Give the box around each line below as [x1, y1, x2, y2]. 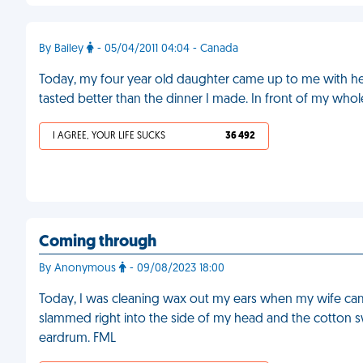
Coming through [39, 234, 156, 250]
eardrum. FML [39, 332, 116, 345]
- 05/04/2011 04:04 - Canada [94, 43, 238, 55]
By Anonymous [39, 263, 119, 275]
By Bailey [39, 43, 87, 55]
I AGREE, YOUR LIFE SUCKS [53, 131, 165, 141]
